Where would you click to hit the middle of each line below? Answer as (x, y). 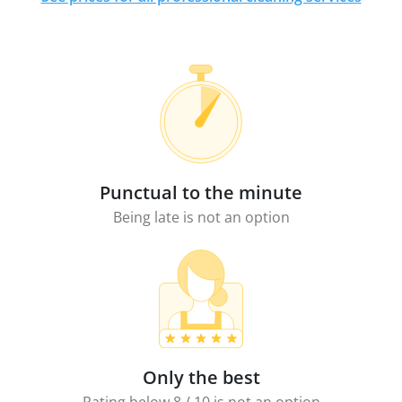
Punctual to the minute (201, 192)
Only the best (201, 377)
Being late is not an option (201, 217)
